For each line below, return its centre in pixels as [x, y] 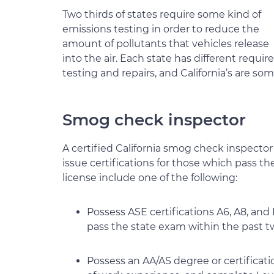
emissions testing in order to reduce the [161, 29]
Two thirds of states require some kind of [162, 14]
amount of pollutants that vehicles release [166, 44]
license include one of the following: [150, 178]
